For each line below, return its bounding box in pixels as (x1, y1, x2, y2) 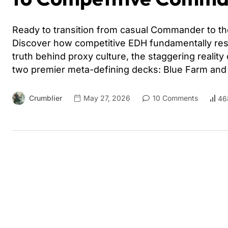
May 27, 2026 (81, 94, 130, 102)
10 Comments (151, 94, 198, 102)
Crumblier (29, 94, 62, 102)
